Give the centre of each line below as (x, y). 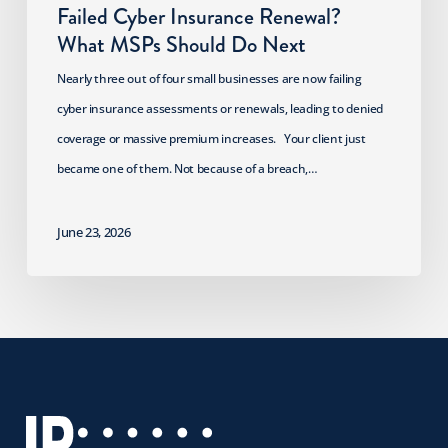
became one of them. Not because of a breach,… (187, 169)
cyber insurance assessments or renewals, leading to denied (220, 109)
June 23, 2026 (93, 232)
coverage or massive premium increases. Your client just (211, 139)
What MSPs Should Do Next (181, 45)
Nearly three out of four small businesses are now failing (209, 79)
